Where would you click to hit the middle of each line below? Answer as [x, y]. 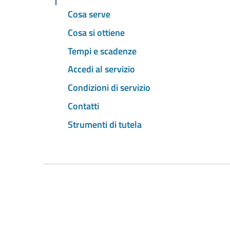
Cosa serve [89, 14]
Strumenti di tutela [105, 124]
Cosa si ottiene [96, 32]
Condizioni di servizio [109, 88]
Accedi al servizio [101, 69]
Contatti [83, 106]
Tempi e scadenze [102, 51]
